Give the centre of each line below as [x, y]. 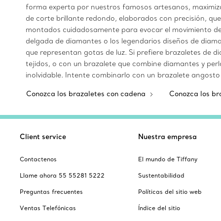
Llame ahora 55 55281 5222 [62, 175]
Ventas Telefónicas [48, 208]
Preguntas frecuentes [51, 192]
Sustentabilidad [161, 175]
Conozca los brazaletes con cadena [87, 94]
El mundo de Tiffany [168, 159]
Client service [43, 137]
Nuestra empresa [167, 137]
